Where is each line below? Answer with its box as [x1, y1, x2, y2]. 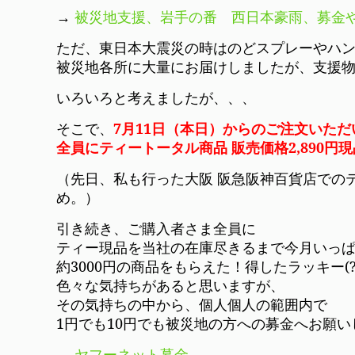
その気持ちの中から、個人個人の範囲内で [56, 295, 328, 314]
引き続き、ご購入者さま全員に [56, 219, 257, 238]
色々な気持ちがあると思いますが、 [56, 276, 285, 295]
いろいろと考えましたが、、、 [56, 88, 257, 107]
